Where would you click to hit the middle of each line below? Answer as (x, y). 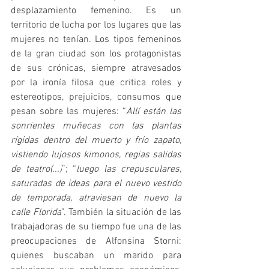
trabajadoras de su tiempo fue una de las (96, 227)
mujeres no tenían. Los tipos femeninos (96, 39)
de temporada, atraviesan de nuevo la (96, 198)
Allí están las (154, 111)
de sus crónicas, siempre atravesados (96, 68)
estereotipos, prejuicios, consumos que (96, 97)
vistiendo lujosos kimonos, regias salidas (96, 155)
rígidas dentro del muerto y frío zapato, (96, 140)
